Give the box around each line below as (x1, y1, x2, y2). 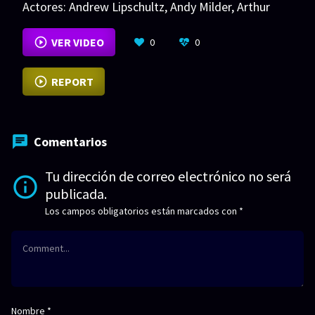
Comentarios (34, 134, 107, 150)
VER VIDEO (51, 35, 104, 50)
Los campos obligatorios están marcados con (45, 205, 239, 218)
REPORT (51, 75, 94, 89)
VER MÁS (70, 22, 95, 32)
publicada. (45, 185, 107, 203)
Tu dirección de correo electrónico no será (45, 167, 291, 186)
